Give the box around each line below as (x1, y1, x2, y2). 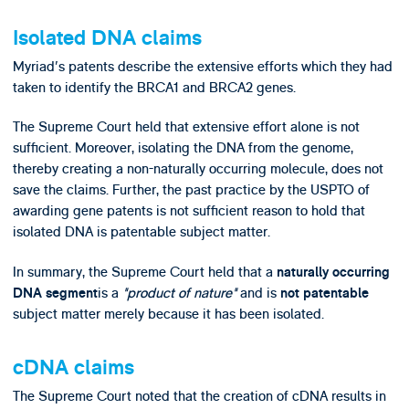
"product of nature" (121, 283, 236, 302)
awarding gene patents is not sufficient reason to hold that (12, 202, 365, 221)
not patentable (279, 284, 369, 302)
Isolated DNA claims (12, 26, 202, 52)
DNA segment (12, 284, 98, 302)
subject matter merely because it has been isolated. (12, 304, 324, 323)
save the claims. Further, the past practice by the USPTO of (12, 181, 370, 200)
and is (236, 283, 280, 302)
